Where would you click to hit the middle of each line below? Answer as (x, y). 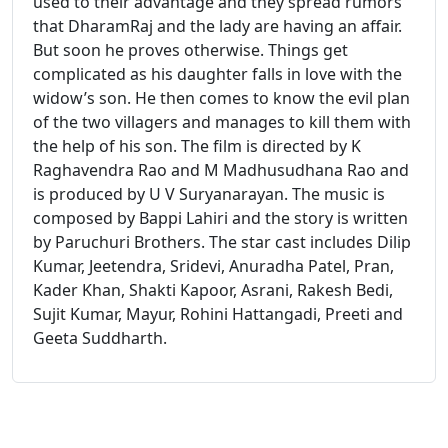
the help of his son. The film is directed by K (197, 145)
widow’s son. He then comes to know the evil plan (221, 97)
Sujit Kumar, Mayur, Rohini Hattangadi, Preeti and (218, 313)
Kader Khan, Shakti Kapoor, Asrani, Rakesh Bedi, (213, 289)
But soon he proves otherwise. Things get (190, 49)
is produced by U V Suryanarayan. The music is (209, 193)
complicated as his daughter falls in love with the (217, 73)
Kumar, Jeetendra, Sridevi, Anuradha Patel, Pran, (213, 265)
